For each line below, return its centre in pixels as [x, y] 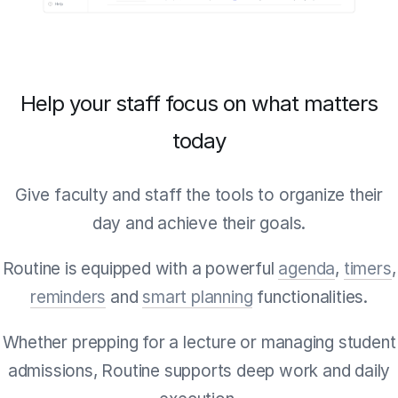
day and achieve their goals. [199, 224]
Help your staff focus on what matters [199, 104]
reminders [68, 298]
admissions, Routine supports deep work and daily [199, 371]
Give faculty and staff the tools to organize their [199, 195]
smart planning [198, 298]
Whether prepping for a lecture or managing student [199, 343]
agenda [307, 269]
